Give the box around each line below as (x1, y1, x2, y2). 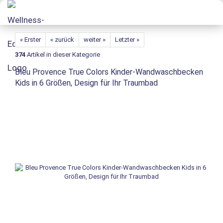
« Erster (20, 36, 41, 43)
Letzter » (115, 36, 139, 43)
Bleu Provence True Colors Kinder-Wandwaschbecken (15, 67, 203, 77)
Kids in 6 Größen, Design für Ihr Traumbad (15, 78, 158, 88)
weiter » (84, 36, 106, 43)
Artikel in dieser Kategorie (25, 51, 100, 58)
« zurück (50, 36, 74, 43)
